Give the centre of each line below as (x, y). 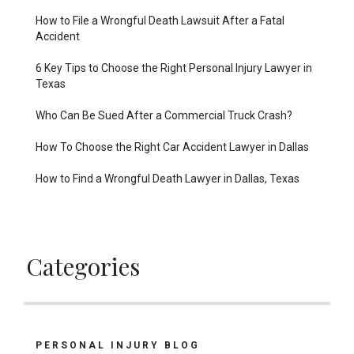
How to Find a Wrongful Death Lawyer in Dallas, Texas (168, 179)
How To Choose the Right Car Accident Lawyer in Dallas (172, 147)
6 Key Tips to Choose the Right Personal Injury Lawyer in (174, 68)
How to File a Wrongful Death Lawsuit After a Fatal (160, 21)
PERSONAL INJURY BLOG (118, 345)
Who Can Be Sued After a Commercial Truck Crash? (164, 115)
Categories (83, 266)
